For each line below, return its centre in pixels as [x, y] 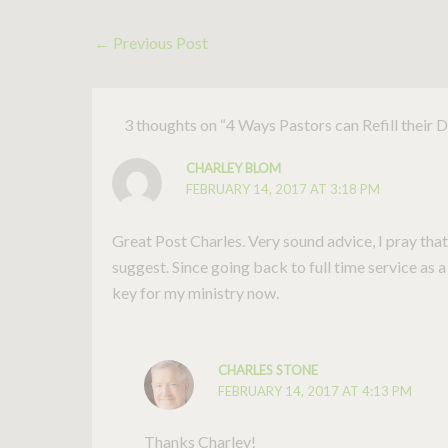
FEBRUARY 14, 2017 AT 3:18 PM [283, 189]
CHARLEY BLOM [234, 168]
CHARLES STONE [268, 369]
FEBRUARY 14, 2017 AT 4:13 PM [315, 390]
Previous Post [159, 43]
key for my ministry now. [195, 292]
